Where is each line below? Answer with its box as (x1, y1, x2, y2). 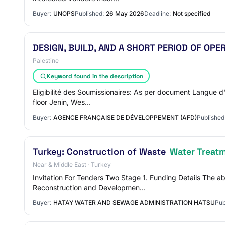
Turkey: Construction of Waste (33, 146, 168, 157)
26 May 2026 (106, 10, 144, 17)
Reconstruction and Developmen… (33, 183, 146, 192)
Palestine (33, 57, 59, 64)
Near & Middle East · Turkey (33, 161, 111, 168)
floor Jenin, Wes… (33, 98, 91, 106)
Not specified (173, 10, 210, 17)
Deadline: (144, 10, 171, 17)
